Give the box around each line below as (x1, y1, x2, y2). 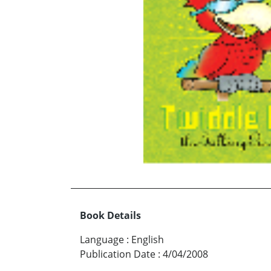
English (131, 232, 164, 246)
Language (80, 232, 124, 246)
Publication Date (80, 247, 155, 261)
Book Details (80, 208, 141, 222)
